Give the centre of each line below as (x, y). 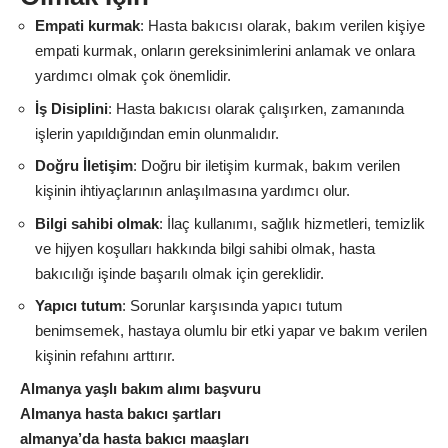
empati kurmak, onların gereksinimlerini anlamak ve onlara (225, 50)
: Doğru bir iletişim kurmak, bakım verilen (266, 165)
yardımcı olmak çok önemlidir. (133, 75)
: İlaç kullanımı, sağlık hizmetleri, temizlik (292, 223)
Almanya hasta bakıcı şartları (120, 413)
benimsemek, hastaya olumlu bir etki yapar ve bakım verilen (231, 330)
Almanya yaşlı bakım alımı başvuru (140, 388)
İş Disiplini (71, 108)
